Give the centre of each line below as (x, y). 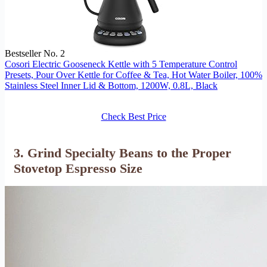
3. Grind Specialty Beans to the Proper (122, 153)
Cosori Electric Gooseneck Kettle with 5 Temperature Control (121, 64)
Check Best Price (133, 116)
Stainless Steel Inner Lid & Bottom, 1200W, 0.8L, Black (111, 85)
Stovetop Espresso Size (78, 168)
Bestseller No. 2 (35, 53)
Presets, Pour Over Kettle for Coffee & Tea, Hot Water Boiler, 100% (133, 74)
